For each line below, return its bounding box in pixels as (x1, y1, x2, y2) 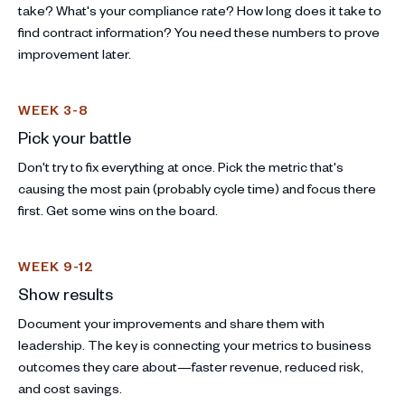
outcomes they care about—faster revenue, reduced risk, (18, 357, 363, 375)
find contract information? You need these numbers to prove (18, 23, 380, 41)
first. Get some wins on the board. (18, 201, 218, 219)
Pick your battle (18, 126, 131, 147)
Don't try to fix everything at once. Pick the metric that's (18, 157, 344, 175)
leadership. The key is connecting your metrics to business (18, 335, 372, 353)
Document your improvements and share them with (18, 314, 325, 332)
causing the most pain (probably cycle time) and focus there (18, 179, 376, 197)
